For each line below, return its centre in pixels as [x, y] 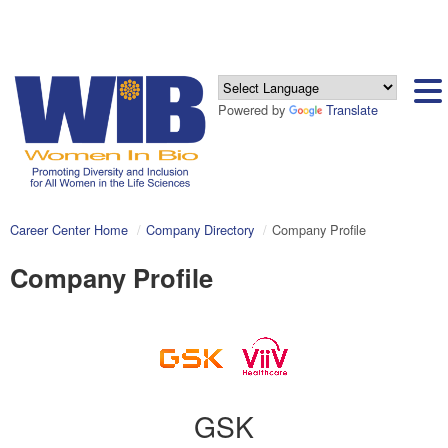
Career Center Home [69, 229]
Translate [352, 109]
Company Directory [200, 229]
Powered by [254, 109]
